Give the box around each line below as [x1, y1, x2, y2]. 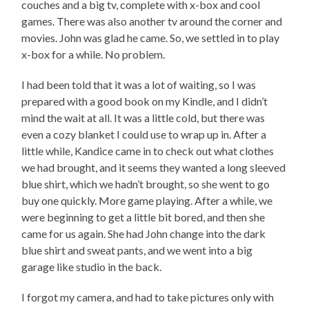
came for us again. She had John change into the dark [21, 226, 266, 240]
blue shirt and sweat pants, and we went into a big [21, 243, 253, 257]
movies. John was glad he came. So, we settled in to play [21, 30, 280, 44]
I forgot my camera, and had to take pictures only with [21, 290, 275, 303]
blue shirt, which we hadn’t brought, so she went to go [21, 177, 270, 190]
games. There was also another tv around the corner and [21, 14, 283, 28]
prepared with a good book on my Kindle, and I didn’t [21, 94, 268, 108]
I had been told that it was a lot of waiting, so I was [21, 77, 257, 91]
